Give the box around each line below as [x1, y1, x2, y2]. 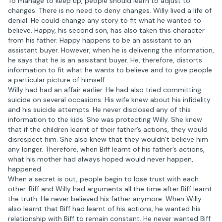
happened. [8, 165, 43, 173]
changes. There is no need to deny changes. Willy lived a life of [8, 6, 212, 15]
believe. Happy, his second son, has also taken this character [8, 26, 205, 35]
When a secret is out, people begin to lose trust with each [8, 174, 199, 183]
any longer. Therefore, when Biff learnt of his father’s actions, [8, 145, 205, 154]
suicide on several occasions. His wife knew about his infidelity [8, 95, 211, 104]
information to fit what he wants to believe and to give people [8, 65, 212, 74]
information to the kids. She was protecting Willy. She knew [8, 115, 202, 124]
